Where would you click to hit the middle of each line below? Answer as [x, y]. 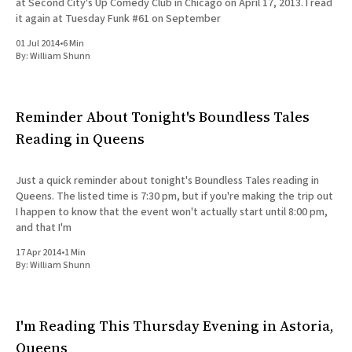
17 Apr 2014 [38, 252]
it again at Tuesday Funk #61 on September [118, 19]
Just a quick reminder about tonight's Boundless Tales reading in [167, 180]
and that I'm [44, 227]
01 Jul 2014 [38, 44]
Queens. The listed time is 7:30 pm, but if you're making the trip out [174, 196]
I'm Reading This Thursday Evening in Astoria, [174, 325]
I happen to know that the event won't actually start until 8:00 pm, [172, 212]
